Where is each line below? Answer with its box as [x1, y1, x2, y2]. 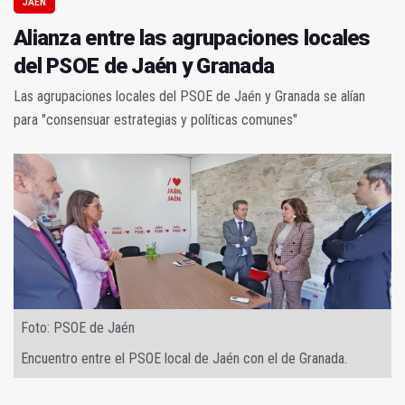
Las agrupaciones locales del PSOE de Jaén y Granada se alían [14, 88, 365, 106]
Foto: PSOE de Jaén [21, 319, 135, 337]
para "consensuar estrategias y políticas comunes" [14, 111, 297, 129]
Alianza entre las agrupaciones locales [14, 25, 371, 52]
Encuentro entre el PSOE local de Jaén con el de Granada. [21, 350, 347, 368]
